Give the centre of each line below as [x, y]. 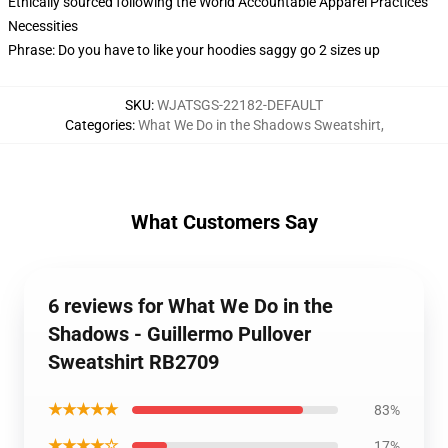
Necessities [43, 26]
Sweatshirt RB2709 [133, 362]
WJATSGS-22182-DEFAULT [240, 105]
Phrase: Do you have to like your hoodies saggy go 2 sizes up [194, 50]
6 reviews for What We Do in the [190, 306]
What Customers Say [224, 222]
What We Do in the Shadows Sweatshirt [259, 125]
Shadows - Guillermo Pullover [179, 334]
